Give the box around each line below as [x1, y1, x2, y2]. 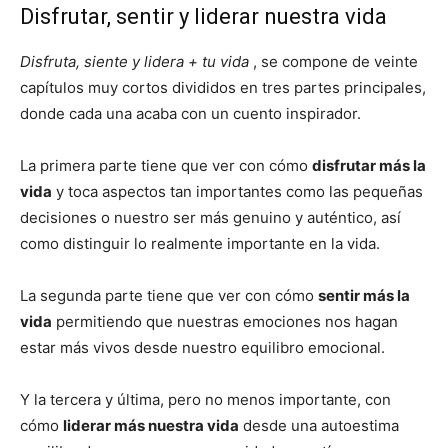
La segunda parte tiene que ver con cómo [20, 285, 318, 305]
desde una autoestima [239, 415, 399, 435]
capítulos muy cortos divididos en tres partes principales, [20, 77, 426, 97]
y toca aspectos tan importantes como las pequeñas [52, 181, 423, 201]
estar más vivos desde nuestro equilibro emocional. [20, 337, 385, 357]
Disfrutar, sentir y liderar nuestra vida [20, 3, 387, 29]
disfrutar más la [312, 155, 426, 175]
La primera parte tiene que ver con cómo [20, 155, 312, 175]
